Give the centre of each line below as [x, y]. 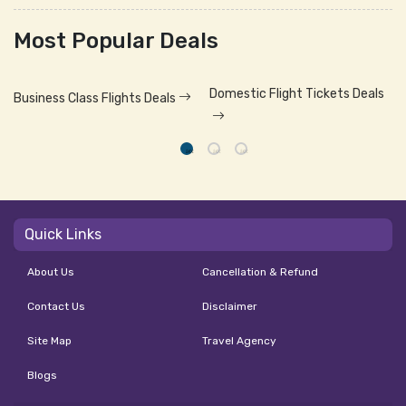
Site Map [49, 340]
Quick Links [63, 234]
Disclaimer [230, 306]
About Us [51, 271]
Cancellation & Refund [261, 271]
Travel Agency [240, 340]
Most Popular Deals [116, 41]
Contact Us [56, 306]
